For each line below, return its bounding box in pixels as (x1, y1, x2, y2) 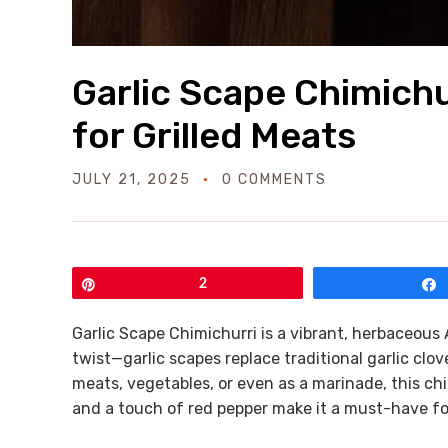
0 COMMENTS (222, 171, 327, 189)
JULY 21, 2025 (72, 171, 191, 189)
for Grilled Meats (72, 114, 356, 158)
